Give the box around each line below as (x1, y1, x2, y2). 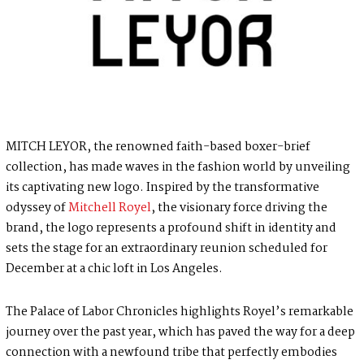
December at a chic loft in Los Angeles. (5, 259, 223, 279)
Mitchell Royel (67, 198, 151, 219)
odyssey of (5, 198, 68, 219)
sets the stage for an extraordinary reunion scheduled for (5, 239, 327, 259)
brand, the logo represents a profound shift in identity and (5, 219, 336, 239)
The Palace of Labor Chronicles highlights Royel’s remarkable (5, 302, 353, 323)
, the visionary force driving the (150, 198, 327, 219)
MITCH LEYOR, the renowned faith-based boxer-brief (5, 137, 310, 158)
